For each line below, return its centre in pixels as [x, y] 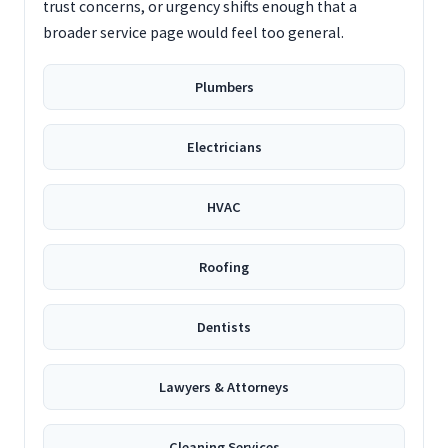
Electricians [224, 147]
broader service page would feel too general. [193, 32]
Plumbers [224, 87]
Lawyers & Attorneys [224, 387]
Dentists [224, 327]
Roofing [224, 267]
